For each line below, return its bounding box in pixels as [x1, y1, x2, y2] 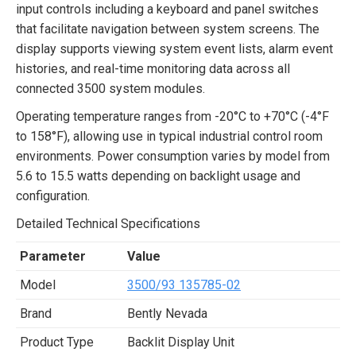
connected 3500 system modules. [16, 81, 205, 96]
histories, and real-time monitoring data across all [16, 61, 290, 76]
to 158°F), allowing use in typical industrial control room [16, 129, 323, 144]
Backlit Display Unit [127, 335, 234, 350]
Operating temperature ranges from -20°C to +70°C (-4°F [16, 109, 329, 124]
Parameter [20, 249, 86, 264]
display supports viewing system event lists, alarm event [16, 41, 333, 56]
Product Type [20, 335, 94, 350]
